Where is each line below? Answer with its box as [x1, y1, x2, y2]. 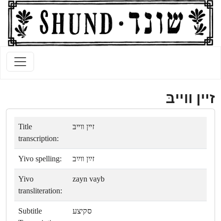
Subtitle [18, 207, 42, 216]
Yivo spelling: [18, 154, 62, 163]
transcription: [18, 134, 59, 143]
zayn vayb [73, 175, 105, 184]
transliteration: [18, 186, 62, 195]
